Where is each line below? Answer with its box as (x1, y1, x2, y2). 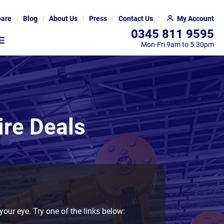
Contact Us (118, 14, 153, 22)
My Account (177, 14, 214, 22)
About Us (49, 14, 77, 22)
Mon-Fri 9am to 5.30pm (141, 40, 214, 48)
